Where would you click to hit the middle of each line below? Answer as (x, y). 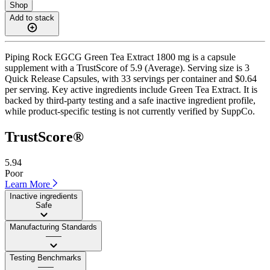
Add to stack (32, 17)
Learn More (29, 184)
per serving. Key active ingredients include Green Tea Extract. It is (131, 89)
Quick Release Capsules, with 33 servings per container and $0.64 (131, 78)
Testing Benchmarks (46, 257)
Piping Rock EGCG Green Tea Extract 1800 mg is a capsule (120, 57)
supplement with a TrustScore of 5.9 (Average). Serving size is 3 (127, 67)
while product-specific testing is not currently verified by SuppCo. (130, 111)
